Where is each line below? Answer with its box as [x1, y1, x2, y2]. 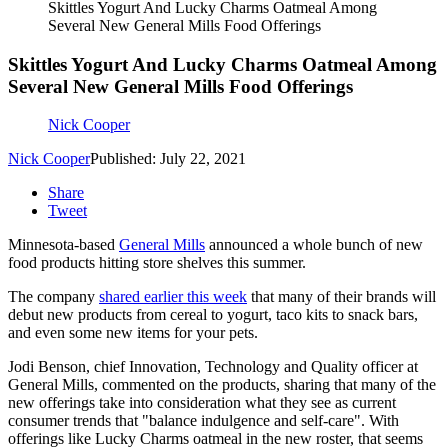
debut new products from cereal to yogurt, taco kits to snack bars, [8, 306, 418, 324]
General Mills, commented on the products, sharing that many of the [8, 376, 436, 394]
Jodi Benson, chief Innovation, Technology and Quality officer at [8, 358, 418, 376]
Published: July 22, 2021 [90, 150, 246, 168]
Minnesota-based [8, 236, 119, 254]
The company [8, 288, 99, 306]
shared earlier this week [99, 288, 247, 306]
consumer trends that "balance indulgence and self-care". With [8, 412, 399, 430]
